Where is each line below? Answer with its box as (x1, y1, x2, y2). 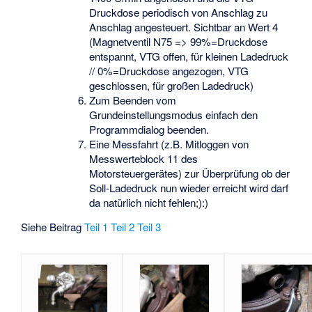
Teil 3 (137, 219, 162, 234)
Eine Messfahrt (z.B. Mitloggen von (88, 136, 249, 152)
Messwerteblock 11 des (88, 151, 198, 166)
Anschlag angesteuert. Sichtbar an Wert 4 (88, 19, 278, 35)
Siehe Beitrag (21, 219, 85, 234)
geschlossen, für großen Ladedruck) (88, 78, 253, 93)
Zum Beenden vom (88, 93, 176, 108)
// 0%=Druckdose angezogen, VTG (88, 63, 249, 79)
